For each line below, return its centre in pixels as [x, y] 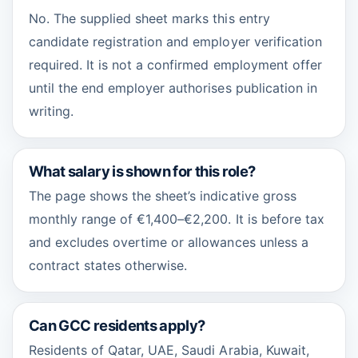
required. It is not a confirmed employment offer [175, 65]
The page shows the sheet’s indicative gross [163, 196]
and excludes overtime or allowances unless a [169, 242]
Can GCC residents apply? [117, 325]
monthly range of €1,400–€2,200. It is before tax [177, 219]
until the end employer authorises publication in [173, 88]
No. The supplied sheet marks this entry [149, 18]
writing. [52, 111]
